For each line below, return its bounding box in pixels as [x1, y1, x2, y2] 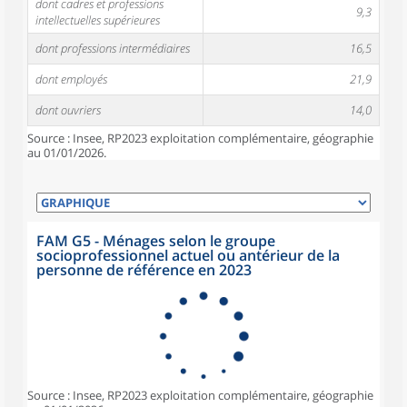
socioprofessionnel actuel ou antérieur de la [36, 245, 340, 265]
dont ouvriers [35, 102, 101, 118]
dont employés [35, 71, 107, 87]
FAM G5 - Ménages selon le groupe [36, 231, 275, 251]
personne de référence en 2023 [36, 260, 252, 280]
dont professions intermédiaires [35, 40, 190, 56]
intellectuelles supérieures [35, 12, 160, 28]
